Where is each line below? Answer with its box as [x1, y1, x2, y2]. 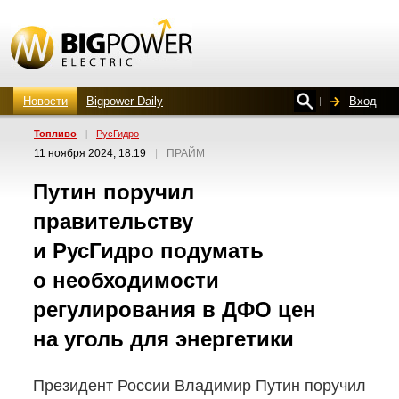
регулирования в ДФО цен [33, 297, 316, 322]
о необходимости [33, 268, 219, 292]
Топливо [34, 128, 77, 139]
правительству [33, 209, 193, 233]
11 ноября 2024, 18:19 [34, 147, 146, 159]
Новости [23, 94, 68, 108]
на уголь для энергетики [33, 327, 294, 351]
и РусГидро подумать [33, 239, 264, 263]
